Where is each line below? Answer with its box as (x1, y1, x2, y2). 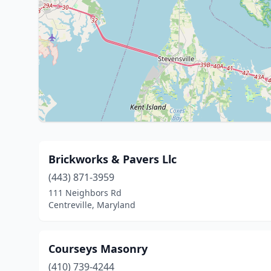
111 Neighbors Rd (48, 187, 122, 198)
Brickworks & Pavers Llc (48, 152, 177, 166)
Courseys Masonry (48, 241, 148, 256)
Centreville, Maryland (48, 199, 135, 211)
